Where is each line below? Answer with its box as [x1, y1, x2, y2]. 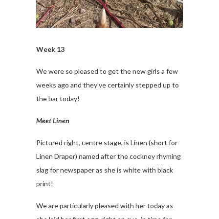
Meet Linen [36, 116, 69, 125]
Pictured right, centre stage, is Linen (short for [36, 138, 177, 147]
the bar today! [36, 94, 80, 103]
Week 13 [36, 45, 65, 53]
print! [36, 179, 53, 188]
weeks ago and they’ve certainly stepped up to [36, 81, 179, 89]
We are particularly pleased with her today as [36, 201, 173, 210]
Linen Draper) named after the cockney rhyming [36, 152, 181, 160]
